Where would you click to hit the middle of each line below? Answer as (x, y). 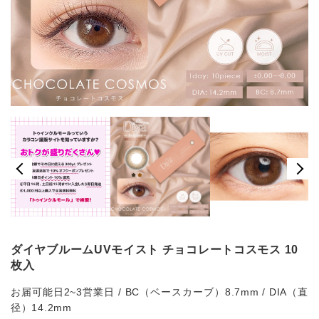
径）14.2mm (41, 308)
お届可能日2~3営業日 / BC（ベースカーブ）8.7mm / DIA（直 (159, 292)
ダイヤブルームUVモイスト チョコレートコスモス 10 (155, 250)
